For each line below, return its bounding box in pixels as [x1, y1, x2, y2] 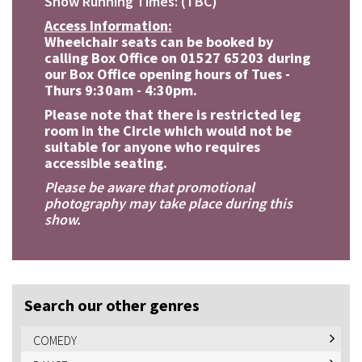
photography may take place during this [44, 193, 293, 213]
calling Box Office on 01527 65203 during [44, 48, 310, 67]
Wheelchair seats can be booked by [44, 32, 273, 51]
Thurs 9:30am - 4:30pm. [44, 80, 197, 99]
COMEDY [33, 331, 77, 348]
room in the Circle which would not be [44, 120, 292, 140]
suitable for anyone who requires [44, 137, 260, 156]
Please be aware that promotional [44, 177, 255, 196]
